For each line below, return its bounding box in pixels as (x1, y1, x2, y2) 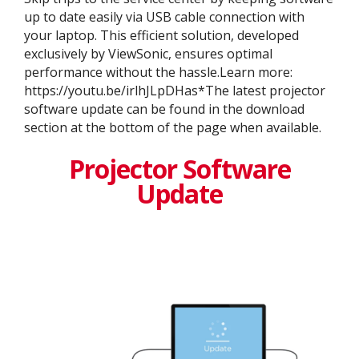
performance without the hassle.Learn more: (24, 63, 292, 82)
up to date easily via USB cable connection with (24, 8, 305, 26)
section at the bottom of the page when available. (24, 119, 321, 137)
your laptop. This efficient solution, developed (24, 26, 299, 45)
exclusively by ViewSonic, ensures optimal (24, 45, 272, 63)
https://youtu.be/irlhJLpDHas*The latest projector (24, 82, 325, 100)
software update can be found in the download (24, 100, 305, 119)
